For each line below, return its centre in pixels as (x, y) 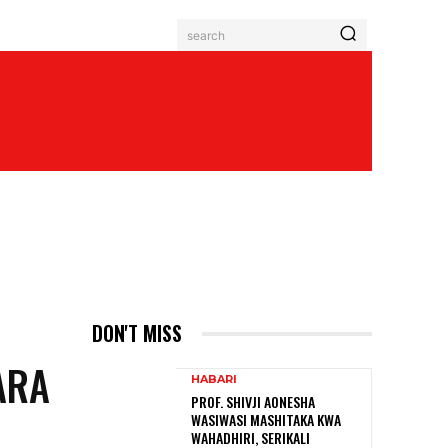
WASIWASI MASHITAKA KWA (266, 419)
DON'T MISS (137, 333)
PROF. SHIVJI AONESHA (253, 401)
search (206, 35)
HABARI (214, 379)
